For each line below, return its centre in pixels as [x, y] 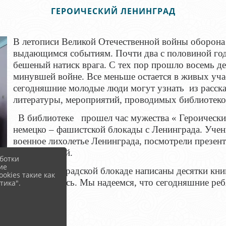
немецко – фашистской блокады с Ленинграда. [109, 129]
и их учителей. [43, 153]
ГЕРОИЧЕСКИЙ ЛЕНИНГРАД [113, 11]
